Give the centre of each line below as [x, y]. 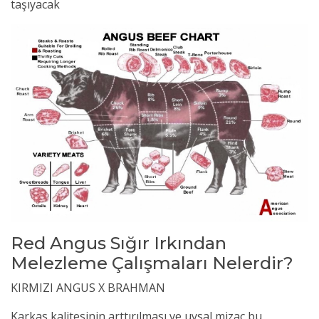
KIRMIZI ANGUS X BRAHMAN [88, 288]
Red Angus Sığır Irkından [119, 244]
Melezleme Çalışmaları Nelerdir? [152, 263]
